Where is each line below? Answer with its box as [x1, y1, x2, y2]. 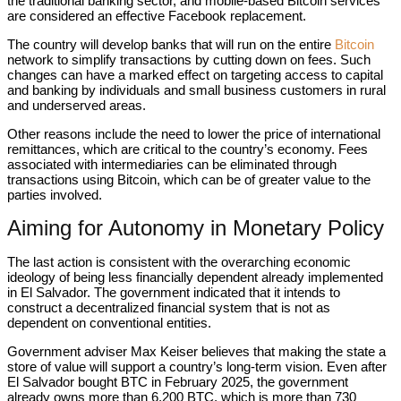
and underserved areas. [7, 98, 146, 113]
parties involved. [7, 187, 102, 202]
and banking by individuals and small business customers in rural [7, 82, 386, 98]
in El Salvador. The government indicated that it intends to [7, 285, 340, 300]
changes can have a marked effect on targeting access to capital [7, 67, 383, 82]
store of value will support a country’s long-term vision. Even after [7, 359, 387, 374]
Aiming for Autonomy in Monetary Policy [7, 216, 384, 240]
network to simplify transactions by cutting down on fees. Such [7, 52, 371, 67]
